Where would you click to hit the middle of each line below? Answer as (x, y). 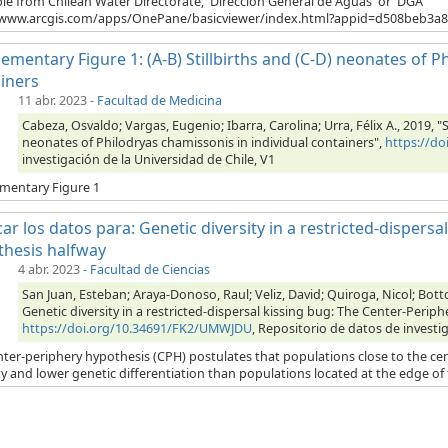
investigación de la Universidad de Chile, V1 (148, 160)
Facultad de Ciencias (150, 270)
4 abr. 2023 (49, 270)
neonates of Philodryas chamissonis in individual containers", (203, 143)
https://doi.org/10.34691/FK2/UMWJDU (137, 329)
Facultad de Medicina (159, 101)
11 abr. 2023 (52, 101)
